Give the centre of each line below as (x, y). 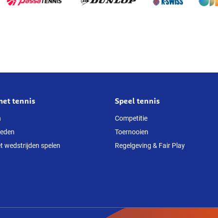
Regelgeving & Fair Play (150, 145)
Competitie (131, 118)
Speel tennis (137, 101)
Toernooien (132, 132)
